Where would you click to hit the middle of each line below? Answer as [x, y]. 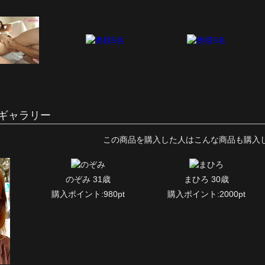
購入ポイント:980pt [88, 194]
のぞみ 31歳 [88, 179]
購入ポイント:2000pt [206, 194]
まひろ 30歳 [206, 179]
